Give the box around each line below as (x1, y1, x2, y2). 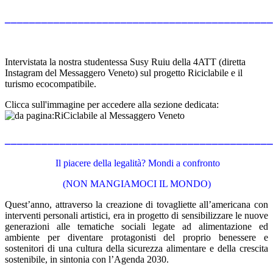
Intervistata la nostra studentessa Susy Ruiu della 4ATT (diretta (5, 57, 246, 68)
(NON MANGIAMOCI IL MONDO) (62, 178, 211, 189)
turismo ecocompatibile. (5, 79, 96, 90)
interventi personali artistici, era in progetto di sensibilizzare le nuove (5, 210, 268, 221)
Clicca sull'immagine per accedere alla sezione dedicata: (5, 99, 219, 110)
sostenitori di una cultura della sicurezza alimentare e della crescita (5, 243, 268, 253)
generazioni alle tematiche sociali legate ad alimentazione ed (5, 221, 268, 232)
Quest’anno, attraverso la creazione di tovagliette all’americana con (5, 199, 268, 210)
